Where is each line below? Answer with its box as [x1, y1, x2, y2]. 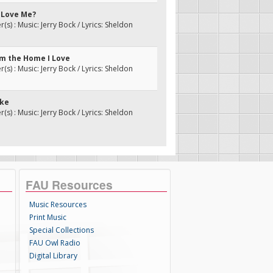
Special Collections [29, 225, 94, 235]
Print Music [29, 212, 67, 222]
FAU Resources [26, 176, 113, 193]
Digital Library [29, 250, 78, 261]
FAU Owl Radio [29, 238, 81, 248]
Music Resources [29, 199, 87, 210]
